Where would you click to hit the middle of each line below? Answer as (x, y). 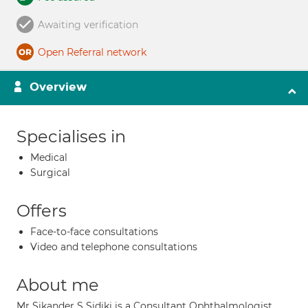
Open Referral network (92, 52)
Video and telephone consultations (114, 247)
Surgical (50, 173)
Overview (58, 87)
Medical (49, 157)
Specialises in (71, 136)
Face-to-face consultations (94, 232)
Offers (42, 211)
